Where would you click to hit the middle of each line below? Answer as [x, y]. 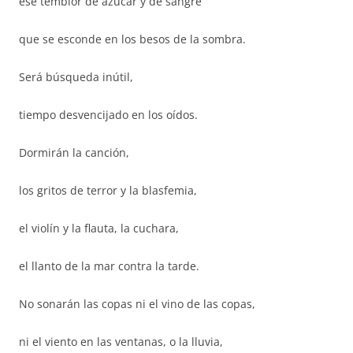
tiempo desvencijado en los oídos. [108, 115]
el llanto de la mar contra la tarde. [109, 266]
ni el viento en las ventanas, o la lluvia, [121, 342]
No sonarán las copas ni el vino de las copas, [137, 304]
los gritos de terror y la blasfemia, [108, 190]
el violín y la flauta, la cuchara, [99, 228]
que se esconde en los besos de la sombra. [132, 39]
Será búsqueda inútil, [76, 77]
